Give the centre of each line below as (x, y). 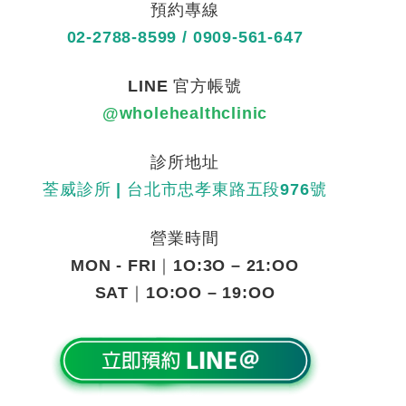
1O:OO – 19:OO (210, 293)
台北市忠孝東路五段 (204, 190)
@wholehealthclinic (185, 114)
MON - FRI (114, 266)
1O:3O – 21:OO (236, 266)
